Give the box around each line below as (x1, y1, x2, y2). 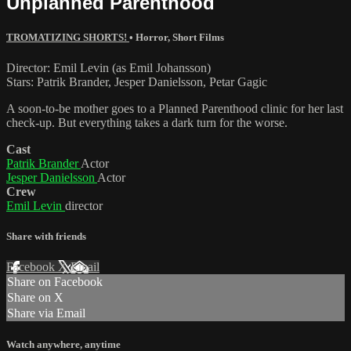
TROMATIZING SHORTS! (6, 31, 129, 43)
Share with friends (6, 230, 86, 243)
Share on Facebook (7, 275, 103, 289)
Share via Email (7, 306, 85, 320)
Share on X (7, 291, 63, 305)
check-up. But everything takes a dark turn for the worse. (6, 115, 288, 129)
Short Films (172, 31, 224, 43)
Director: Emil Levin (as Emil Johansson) (6, 60, 211, 74)
